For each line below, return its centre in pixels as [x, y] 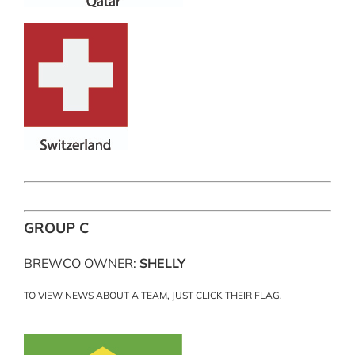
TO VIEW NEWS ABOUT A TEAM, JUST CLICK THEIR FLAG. [153, 296]
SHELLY [162, 263]
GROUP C [56, 227]
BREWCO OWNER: [81, 263]
